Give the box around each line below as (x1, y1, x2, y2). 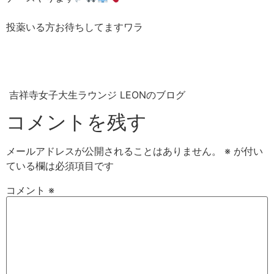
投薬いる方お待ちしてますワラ (6, 21, 143, 34)
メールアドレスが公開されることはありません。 (6, 145, 221, 158)
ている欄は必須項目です (6, 160, 114, 172)
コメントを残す (6, 110, 147, 135)
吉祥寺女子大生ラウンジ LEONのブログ (6, 88, 188, 101)
